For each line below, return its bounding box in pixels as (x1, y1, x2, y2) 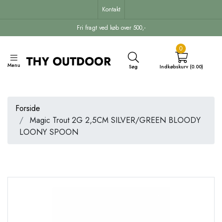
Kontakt (102, 5, 120, 14)
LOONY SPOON (19, 126, 78, 138)
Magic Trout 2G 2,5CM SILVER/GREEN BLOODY (27, 114, 201, 126)
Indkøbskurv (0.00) (160, 63, 204, 71)
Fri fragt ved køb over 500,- (76, 23, 146, 32)
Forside (15, 102, 40, 114)
